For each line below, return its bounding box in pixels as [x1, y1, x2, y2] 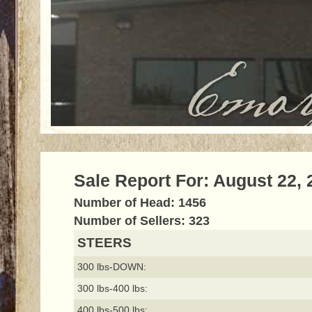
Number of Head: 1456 [73, 196, 206, 210]
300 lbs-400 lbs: [77, 283, 148, 295]
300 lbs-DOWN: [77, 261, 146, 273]
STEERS [77, 235, 132, 251]
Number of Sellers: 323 [73, 214, 210, 228]
